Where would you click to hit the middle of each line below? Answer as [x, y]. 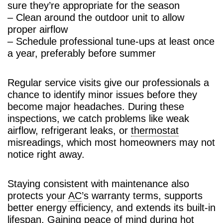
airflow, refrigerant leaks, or [69, 130]
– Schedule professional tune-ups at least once [111, 41]
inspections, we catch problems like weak [98, 118]
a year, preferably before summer [82, 53]
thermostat [155, 130]
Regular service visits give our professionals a [108, 82]
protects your [38, 195]
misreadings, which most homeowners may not [111, 142]
